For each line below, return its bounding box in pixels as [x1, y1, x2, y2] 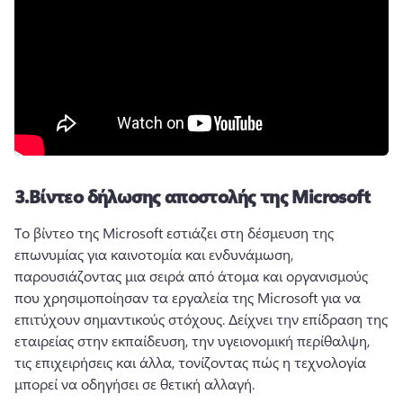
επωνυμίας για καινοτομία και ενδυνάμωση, [14, 245, 293, 264]
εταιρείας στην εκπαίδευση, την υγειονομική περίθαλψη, [14, 331, 370, 350]
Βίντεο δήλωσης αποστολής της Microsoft [28, 184, 371, 208]
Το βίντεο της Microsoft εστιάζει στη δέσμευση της [14, 223, 334, 242]
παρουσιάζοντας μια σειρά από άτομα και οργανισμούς [14, 266, 368, 285]
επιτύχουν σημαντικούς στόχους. [14, 309, 228, 328]
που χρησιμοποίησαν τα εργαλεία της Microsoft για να [14, 288, 361, 307]
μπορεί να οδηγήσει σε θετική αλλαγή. [14, 374, 258, 393]
